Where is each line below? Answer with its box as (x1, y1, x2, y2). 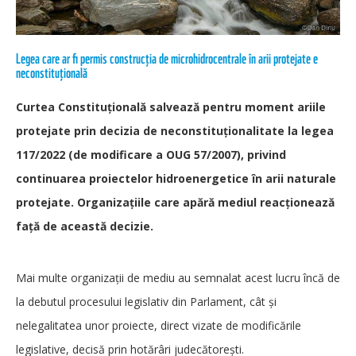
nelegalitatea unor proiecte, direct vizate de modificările (16, 317, 301, 333)
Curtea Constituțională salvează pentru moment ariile (16, 99, 326, 115)
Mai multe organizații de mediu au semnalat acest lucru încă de (16, 269, 340, 285)
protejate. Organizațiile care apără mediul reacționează (16, 195, 335, 211)
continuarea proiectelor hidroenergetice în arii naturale (16, 171, 336, 187)
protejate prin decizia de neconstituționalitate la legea (16, 123, 334, 139)
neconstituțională (16, 63, 87, 82)
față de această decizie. (16, 219, 153, 234)
